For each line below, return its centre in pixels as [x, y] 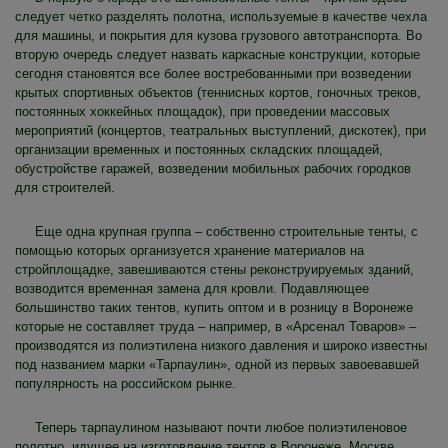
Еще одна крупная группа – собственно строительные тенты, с [226, 231]
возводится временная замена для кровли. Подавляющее [192, 288]
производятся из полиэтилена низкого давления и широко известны [221, 345]
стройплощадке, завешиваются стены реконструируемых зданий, [214, 269]
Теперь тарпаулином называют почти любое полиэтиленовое [221, 427]
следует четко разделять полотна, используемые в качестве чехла [221, 16]
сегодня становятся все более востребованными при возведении [213, 73]
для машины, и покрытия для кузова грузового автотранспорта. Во [218, 35]
